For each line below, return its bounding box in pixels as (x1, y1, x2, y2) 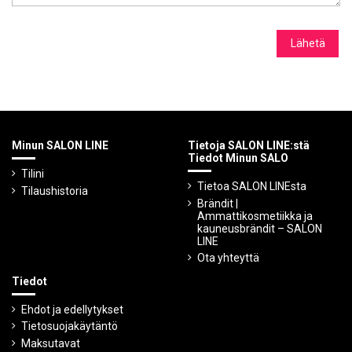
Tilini (21, 167, 44, 180)
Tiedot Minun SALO (188, 152, 288, 165)
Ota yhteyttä (197, 251, 259, 265)
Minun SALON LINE (12, 139, 108, 152)
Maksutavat (21, 336, 80, 350)
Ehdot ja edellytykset (21, 302, 123, 316)
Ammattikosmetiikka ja (197, 209, 313, 222)
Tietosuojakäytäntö (21, 320, 118, 333)
